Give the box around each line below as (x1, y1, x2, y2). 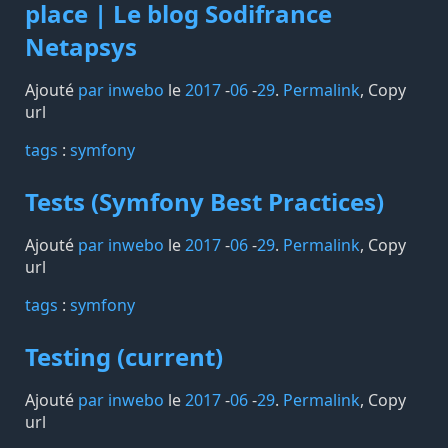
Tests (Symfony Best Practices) (25, 185, 384, 218)
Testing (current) (25, 340, 223, 373)
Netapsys (25, 30, 137, 63)
